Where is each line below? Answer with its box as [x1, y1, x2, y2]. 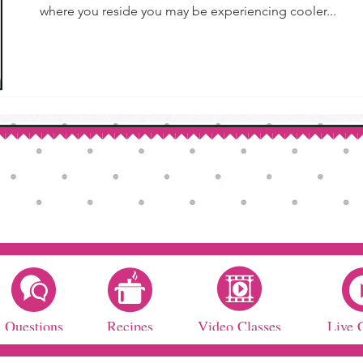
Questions [4, 315, 63, 335]
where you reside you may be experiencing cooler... [40, 2, 336, 19]
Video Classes [198, 315, 281, 335]
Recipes [106, 315, 153, 335]
